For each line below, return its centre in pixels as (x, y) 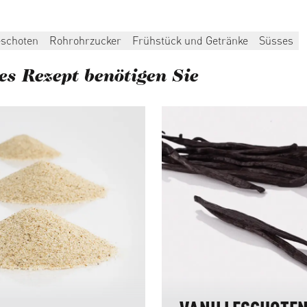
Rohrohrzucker (85, 40)
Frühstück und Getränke (190, 40)
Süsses (276, 40)
